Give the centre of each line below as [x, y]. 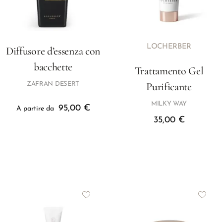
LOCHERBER [169, 47]
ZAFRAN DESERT [53, 84]
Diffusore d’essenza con [53, 51]
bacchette [53, 67]
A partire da [36, 109]
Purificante [169, 87]
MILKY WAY [169, 104]
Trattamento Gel [169, 71]
